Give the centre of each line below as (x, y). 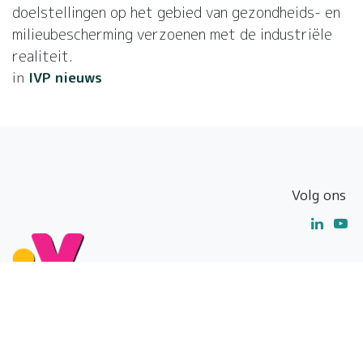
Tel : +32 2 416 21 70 (86, 349)
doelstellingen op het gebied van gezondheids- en (176, 13)
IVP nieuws (65, 78)
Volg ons (318, 195)
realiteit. (43, 57)
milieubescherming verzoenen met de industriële (172, 35)
